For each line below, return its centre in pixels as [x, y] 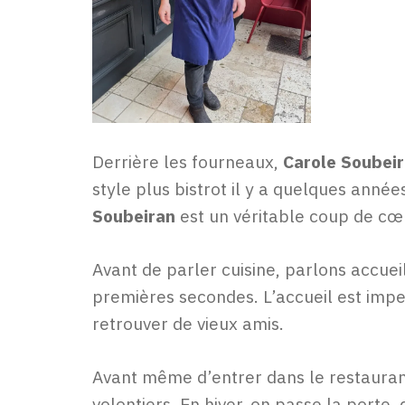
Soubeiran [134, 216]
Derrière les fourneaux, [188, 162]
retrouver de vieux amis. [188, 323]
